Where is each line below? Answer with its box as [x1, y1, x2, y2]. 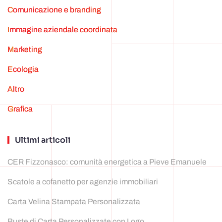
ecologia [13, 65, 39, 74]
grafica [13, 105, 33, 113]
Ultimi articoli [13, 135, 70, 146]
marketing [14, 45, 42, 54]
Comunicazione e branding [13, 5, 101, 14]
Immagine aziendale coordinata [9, 25, 117, 34]
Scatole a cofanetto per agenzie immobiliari [7, 177, 158, 186]
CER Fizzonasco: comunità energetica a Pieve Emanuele [7, 158, 207, 166]
